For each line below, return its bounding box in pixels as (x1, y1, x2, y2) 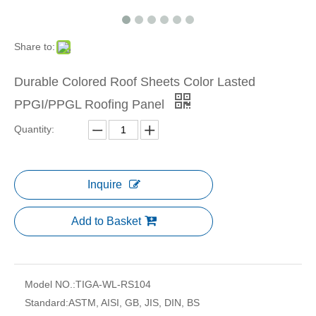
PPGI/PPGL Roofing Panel (14, 97, 168, 112)
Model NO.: (25, 279, 75, 291)
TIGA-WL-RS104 (75, 279, 151, 291)
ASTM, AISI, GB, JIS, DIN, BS (68, 297, 200, 309)
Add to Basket (71, 215, 141, 228)
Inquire (87, 178, 122, 191)
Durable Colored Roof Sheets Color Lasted (14, 75, 255, 90)
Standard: (25, 297, 68, 309)
